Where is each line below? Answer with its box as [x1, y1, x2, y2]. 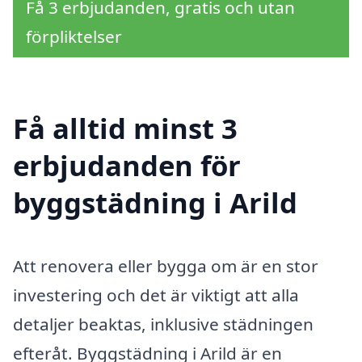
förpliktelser [26, 25, 122, 48]
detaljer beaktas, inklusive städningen [13, 312, 314, 335]
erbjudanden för [13, 145, 241, 184]
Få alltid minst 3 [13, 108, 238, 147]
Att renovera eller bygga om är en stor [13, 254, 318, 277]
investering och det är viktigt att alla [13, 283, 299, 306]
